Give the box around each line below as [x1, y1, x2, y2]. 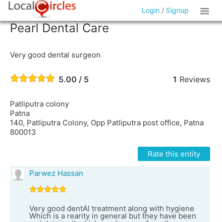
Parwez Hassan [29, 168, 83, 178]
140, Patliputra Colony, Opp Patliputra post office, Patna [10, 118, 204, 127]
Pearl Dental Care [10, 21, 109, 35]
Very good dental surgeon [10, 50, 101, 59]
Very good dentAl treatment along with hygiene [29, 204, 194, 213]
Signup [166, 6, 189, 14]
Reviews [176, 74, 210, 84]
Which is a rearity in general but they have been [29, 211, 196, 221]
